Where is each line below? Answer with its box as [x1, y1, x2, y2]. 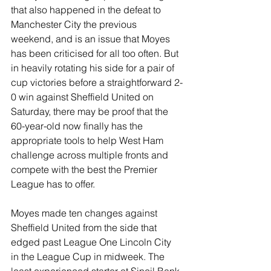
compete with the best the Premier [11, 163, 160, 175]
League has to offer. [11, 178, 95, 190]
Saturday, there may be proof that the [11, 105, 171, 117]
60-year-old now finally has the [11, 120, 145, 132]
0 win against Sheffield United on [11, 91, 156, 103]
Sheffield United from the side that [11, 221, 159, 233]
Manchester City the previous [11, 18, 139, 30]
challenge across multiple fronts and [11, 149, 171, 161]
